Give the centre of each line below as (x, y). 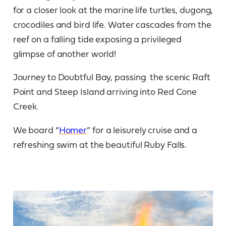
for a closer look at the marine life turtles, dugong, (113, 9)
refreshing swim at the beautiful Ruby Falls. (100, 144)
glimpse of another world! (65, 53)
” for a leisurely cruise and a (142, 129)
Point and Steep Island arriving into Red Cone (105, 92)
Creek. (26, 106)
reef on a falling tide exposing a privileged (97, 39)
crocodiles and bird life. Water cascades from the (112, 24)
